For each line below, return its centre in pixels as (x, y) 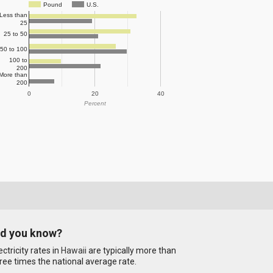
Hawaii (74, 251)
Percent (95, 103)
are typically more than (132, 251)
